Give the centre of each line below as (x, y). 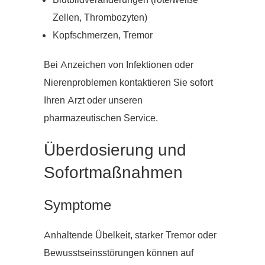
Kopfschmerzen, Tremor (103, 36)
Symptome (77, 206)
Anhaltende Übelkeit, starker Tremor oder (130, 236)
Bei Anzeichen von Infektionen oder (119, 65)
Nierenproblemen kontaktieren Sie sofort (128, 83)
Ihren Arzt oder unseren (93, 101)
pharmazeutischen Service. (101, 119)
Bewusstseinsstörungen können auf (119, 253)
